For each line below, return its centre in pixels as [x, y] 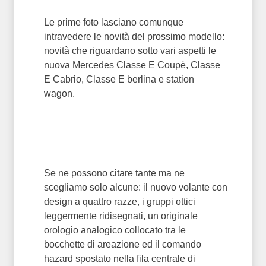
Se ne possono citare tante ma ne [114, 173]
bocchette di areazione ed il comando [123, 244]
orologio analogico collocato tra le [115, 230]
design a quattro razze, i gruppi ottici [120, 202]
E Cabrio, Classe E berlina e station [119, 79]
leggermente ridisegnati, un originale [121, 216]
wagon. [61, 94]
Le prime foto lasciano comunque [114, 22]
